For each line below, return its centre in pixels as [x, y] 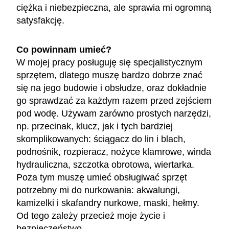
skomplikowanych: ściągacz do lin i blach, [101, 139]
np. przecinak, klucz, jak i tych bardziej [95, 126]
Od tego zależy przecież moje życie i [91, 215]
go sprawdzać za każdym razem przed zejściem [114, 100]
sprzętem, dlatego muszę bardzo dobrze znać [109, 75]
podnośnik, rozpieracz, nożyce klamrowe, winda [114, 152]
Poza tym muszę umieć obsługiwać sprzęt [102, 177]
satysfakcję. [42, 20]
